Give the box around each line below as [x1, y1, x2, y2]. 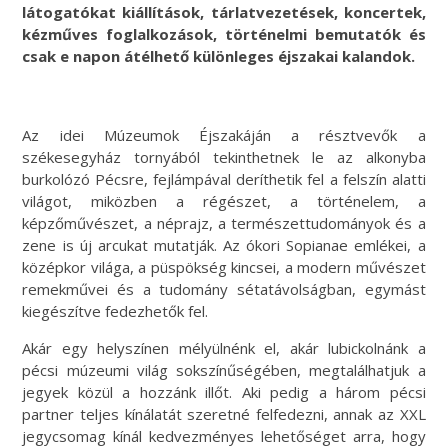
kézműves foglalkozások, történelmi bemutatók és [22, 23, 426, 44]
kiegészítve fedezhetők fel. [22, 300, 209, 321]
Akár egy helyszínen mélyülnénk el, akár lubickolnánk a [22, 337, 426, 358]
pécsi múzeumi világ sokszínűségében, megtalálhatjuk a [22, 359, 426, 380]
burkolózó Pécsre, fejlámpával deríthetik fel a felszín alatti [22, 168, 426, 189]
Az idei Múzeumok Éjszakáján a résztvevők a [22, 124, 426, 145]
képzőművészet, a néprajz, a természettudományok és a [22, 212, 426, 233]
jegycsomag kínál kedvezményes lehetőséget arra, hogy [22, 425, 426, 446]
